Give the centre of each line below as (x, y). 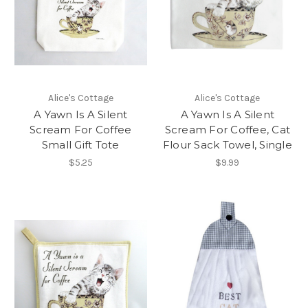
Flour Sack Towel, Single (227, 145)
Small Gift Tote (80, 145)
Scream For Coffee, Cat (227, 130)
